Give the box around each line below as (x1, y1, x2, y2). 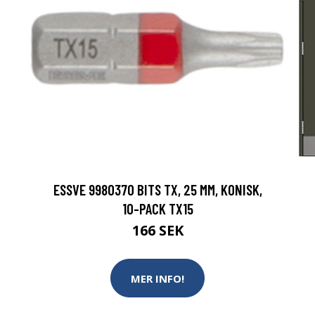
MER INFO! (131, 271, 184, 285)
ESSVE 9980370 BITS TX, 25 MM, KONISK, (53, 181, 262, 198)
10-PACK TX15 (122, 200, 193, 217)
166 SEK (131, 221, 184, 240)
